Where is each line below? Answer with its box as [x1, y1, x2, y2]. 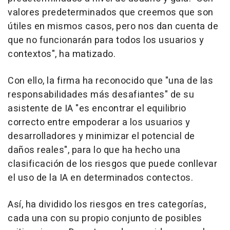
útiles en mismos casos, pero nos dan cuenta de [8, 20, 218, 34]
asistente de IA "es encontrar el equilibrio [8, 102, 186, 116]
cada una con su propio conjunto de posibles [8, 212, 202, 226]
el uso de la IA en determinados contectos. [8, 171, 193, 185]
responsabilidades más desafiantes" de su [8, 88, 194, 102]
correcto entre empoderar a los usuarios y [8, 116, 190, 130]
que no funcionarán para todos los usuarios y [8, 33, 204, 48]
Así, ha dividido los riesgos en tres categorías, [8, 198, 206, 212]
